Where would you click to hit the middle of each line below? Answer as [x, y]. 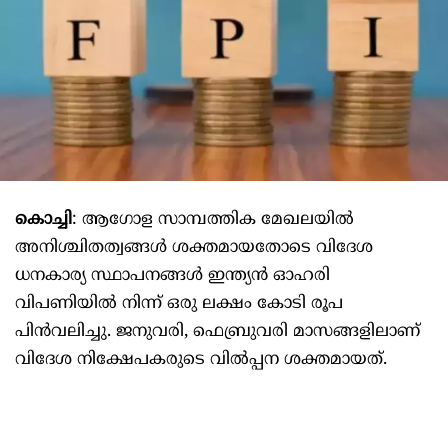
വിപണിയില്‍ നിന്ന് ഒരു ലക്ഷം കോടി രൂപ [179, 304]
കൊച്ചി [43, 220]
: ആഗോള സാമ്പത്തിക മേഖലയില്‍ [213, 220]
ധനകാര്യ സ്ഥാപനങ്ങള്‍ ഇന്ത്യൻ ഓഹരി [172, 276]
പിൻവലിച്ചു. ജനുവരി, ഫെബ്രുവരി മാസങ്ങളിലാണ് [217, 332]
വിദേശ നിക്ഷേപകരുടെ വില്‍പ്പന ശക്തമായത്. [201, 360]
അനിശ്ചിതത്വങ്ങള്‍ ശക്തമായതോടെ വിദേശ [194, 248]
